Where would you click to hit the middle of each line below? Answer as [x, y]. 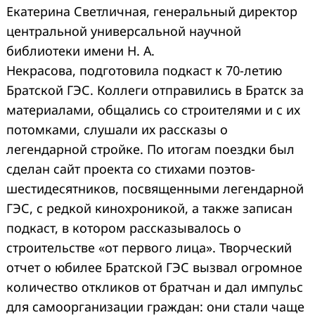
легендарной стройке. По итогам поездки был [150, 149]
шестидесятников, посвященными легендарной [155, 189]
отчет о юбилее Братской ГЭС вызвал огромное [154, 268]
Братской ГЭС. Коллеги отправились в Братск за [155, 90]
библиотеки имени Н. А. [81, 51]
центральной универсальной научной [124, 31]
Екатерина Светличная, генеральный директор [152, 12]
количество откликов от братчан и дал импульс [155, 287]
